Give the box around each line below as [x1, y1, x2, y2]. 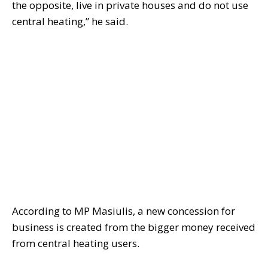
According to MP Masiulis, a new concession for [12, 204, 235, 218]
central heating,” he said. [12, 14, 128, 29]
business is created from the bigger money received [12, 220, 255, 234]
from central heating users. [12, 236, 139, 251]
